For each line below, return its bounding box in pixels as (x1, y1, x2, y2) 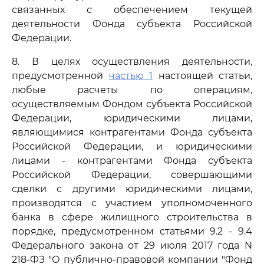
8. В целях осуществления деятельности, (12, 56, 252, 67)
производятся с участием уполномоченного (12, 197, 252, 209)
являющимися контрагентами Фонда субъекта (12, 127, 252, 138)
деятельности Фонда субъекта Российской (12, 18, 252, 29)
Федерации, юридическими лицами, (12, 113, 252, 124)
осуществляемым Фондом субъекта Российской (12, 98, 252, 110)
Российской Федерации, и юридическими (12, 141, 252, 152)
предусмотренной (12, 70, 109, 81)
